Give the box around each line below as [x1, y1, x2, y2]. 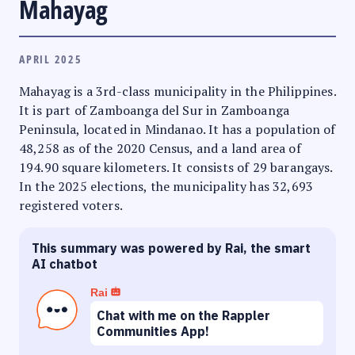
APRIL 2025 [19, 51, 82, 67]
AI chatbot [32, 255, 97, 272]
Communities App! [97, 323, 209, 339]
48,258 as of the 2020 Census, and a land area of [19, 139, 301, 157]
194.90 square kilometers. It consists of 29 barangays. [19, 158, 333, 176]
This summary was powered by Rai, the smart [32, 239, 311, 256]
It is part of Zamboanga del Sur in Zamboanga [19, 101, 290, 119]
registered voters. [19, 196, 123, 214]
